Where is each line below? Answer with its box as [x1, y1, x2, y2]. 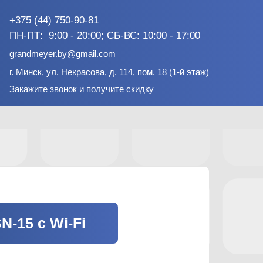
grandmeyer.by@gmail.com [9, 49, 116, 59]
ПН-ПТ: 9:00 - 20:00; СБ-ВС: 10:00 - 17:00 [9, 30, 200, 41]
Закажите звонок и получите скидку [9, 84, 154, 94]
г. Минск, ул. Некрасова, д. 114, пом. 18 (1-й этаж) [9, 67, 209, 77]
